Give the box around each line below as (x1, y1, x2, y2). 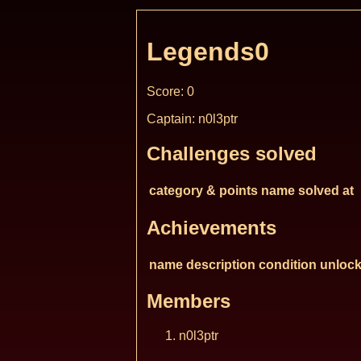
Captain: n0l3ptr (147, 111, 238, 126)
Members (147, 290, 230, 313)
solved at (298, 183, 354, 197)
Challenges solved (147, 142, 317, 164)
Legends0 (147, 37, 269, 67)
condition (259, 257, 317, 272)
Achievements (147, 216, 276, 239)
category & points (149, 183, 258, 197)
